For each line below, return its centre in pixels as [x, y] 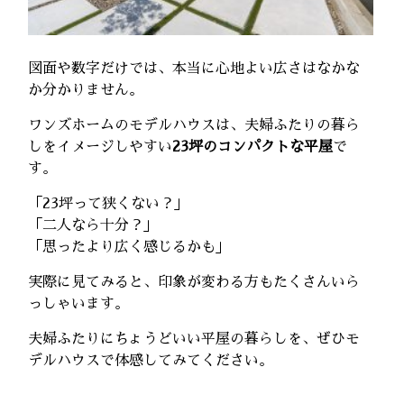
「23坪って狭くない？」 [109, 204]
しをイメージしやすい [101, 147]
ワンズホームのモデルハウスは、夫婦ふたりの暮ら [194, 126]
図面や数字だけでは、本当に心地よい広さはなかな [194, 69]
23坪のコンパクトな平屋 [253, 147]
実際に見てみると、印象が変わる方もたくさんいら [194, 283]
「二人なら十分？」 [93, 226]
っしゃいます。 [79, 304]
